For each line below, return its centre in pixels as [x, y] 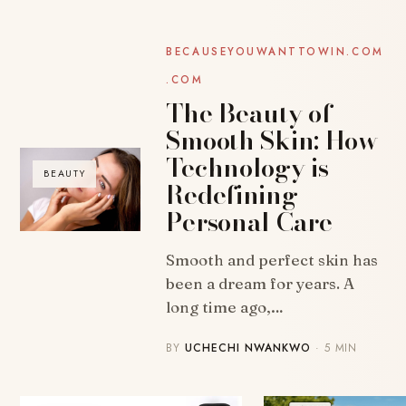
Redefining [232, 194]
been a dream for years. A [261, 283]
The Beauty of [249, 113]
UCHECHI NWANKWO [248, 348]
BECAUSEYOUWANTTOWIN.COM [275, 52]
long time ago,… [225, 307]
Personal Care [249, 222]
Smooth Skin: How [272, 140]
